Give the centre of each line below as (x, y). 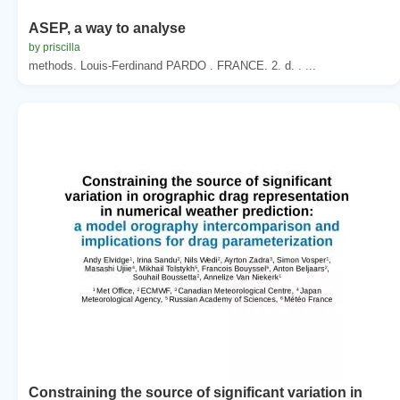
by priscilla (54, 47)
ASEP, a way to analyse (107, 28)
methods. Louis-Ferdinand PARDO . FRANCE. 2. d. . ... (172, 65)
